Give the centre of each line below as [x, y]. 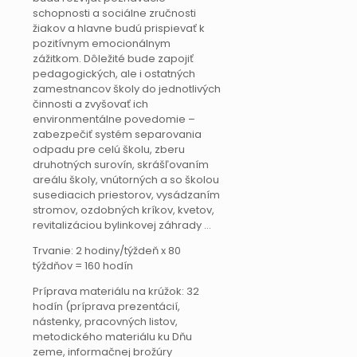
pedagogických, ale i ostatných [114, 74]
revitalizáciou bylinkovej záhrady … [122, 226]
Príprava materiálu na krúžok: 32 [116, 292]
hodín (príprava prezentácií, [106, 307]
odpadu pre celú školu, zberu [109, 150]
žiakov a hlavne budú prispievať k [119, 29]
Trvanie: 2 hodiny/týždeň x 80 [107, 251]
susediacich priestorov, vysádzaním [126, 195]
